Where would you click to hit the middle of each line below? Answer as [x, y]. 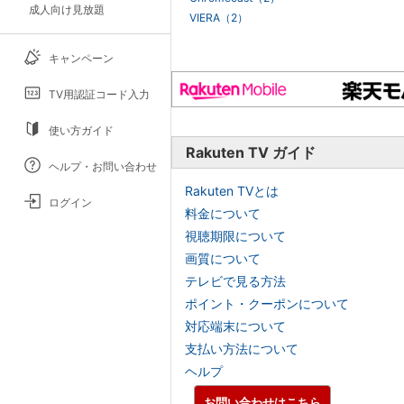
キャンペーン [81, 58]
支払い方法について [242, 348]
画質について [223, 258]
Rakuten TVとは [232, 190]
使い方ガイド [81, 130]
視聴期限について [235, 235]
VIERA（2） [219, 17]
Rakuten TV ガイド [251, 152]
